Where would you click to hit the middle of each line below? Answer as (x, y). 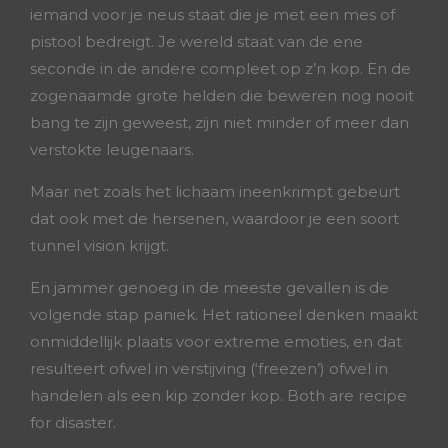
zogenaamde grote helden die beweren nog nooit (222, 95)
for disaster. (73, 422)
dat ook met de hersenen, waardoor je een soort (214, 218)
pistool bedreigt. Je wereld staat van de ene (196, 41)
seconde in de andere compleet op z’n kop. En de (220, 68)
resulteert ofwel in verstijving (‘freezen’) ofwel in (209, 368)
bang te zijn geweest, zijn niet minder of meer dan (219, 122)
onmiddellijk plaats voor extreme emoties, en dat (216, 341)
